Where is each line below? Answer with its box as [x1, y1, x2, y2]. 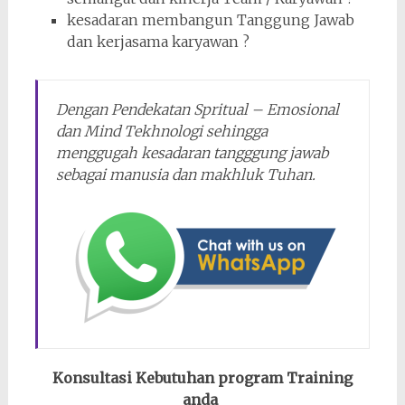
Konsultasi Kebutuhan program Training [52, 369, 353, 388]
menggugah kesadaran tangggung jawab [55, 144, 328, 163]
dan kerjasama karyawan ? [66, 33, 250, 52]
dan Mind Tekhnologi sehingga [55, 122, 268, 141]
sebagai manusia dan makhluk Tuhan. [55, 165, 316, 184]
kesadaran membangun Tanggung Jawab [66, 11, 354, 30]
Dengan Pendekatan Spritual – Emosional [55, 100, 339, 119]
